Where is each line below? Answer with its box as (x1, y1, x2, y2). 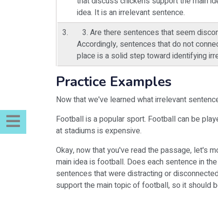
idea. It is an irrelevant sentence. (77, 7, 185, 18)
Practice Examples (56, 73, 172, 91)
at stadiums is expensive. (56, 125, 142, 137)
